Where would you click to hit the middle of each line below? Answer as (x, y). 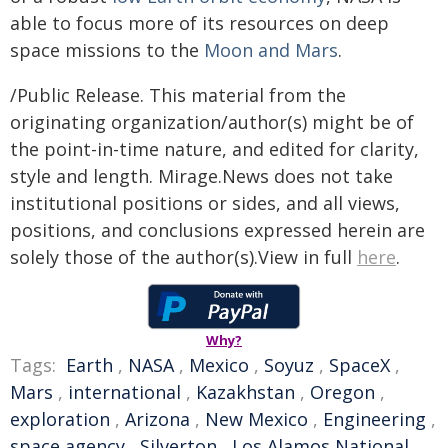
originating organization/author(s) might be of (212, 122)
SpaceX (359, 365)
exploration (60, 419)
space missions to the (107, 50)
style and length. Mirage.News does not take (201, 176)
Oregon (342, 392)
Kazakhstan (245, 392)
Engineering (374, 419)
